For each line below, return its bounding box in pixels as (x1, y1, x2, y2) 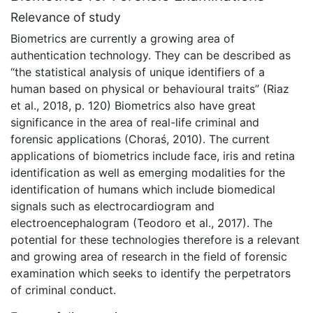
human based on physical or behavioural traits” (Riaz (10, 81, 289, 96)
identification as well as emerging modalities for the (10, 165, 285, 180)
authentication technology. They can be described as (10, 48, 291, 62)
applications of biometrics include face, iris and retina (10, 148, 295, 163)
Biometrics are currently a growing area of (10, 31, 235, 45)
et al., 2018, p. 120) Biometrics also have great (10, 98, 256, 112)
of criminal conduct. (10, 282, 116, 297)
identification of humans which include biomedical (10, 182, 275, 196)
